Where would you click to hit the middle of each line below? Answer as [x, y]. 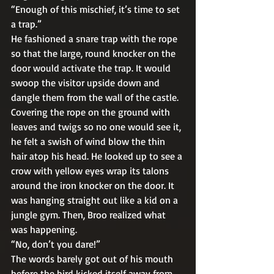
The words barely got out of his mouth [93, 258]
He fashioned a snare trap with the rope [95, 38]
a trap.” [28, 24]
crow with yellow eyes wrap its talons [91, 170]
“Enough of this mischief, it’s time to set [97, 9]
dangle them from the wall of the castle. [97, 97]
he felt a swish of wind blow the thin [89, 141]
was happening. [45, 229]
